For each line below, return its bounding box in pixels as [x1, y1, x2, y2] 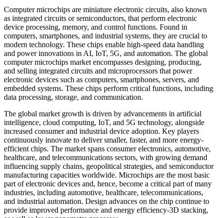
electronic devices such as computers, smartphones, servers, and [4, 75, 199, 84]
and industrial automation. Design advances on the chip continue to [4, 197, 209, 205]
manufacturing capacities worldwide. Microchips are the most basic [4, 170, 210, 179]
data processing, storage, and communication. [4, 92, 143, 101]
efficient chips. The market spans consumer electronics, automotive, [4, 144, 211, 153]
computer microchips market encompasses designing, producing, [4, 57, 201, 66]
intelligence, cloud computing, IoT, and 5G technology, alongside [4, 118, 204, 127]
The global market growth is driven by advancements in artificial [4, 109, 201, 118]
